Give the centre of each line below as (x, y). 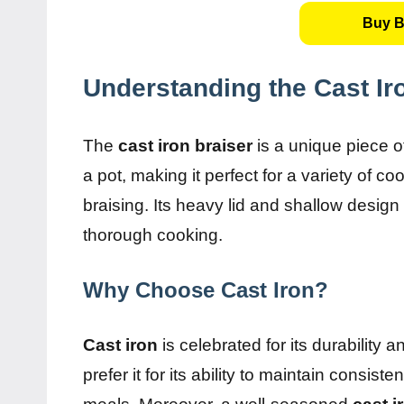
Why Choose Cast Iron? (206, 289)
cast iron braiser (185, 145)
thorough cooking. (153, 234)
